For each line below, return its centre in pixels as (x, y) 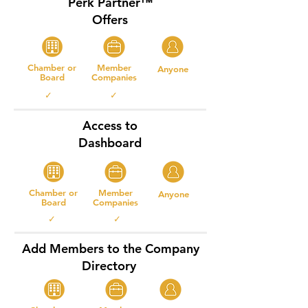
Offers (110, 20)
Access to (110, 125)
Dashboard (110, 143)
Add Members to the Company (111, 249)
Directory (111, 266)
